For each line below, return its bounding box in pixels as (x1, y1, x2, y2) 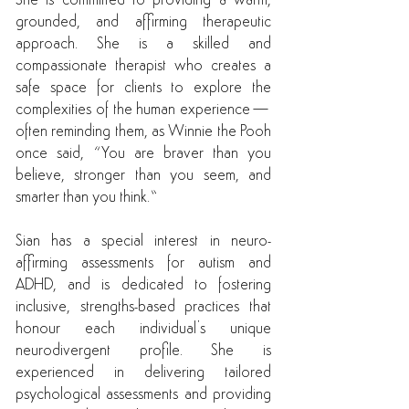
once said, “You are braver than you (16, 146, 271, 162)
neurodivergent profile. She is (16, 343, 271, 359)
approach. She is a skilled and (16, 37, 271, 52)
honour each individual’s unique (16, 321, 271, 337)
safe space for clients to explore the (16, 80, 271, 96)
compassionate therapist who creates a (16, 58, 271, 74)
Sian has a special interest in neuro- (16, 234, 271, 249)
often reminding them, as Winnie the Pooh (16, 124, 271, 140)
